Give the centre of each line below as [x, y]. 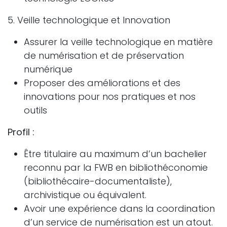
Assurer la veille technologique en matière [118, 42]
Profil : [21, 132]
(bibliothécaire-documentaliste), [98, 181]
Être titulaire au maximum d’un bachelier [115, 154]
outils [35, 110]
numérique [48, 69]
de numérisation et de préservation [104, 55]
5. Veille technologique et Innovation [89, 20]
